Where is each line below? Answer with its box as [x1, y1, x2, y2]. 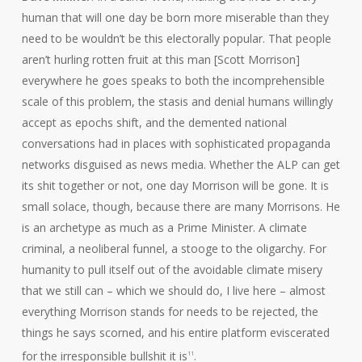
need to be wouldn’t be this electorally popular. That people [21, 31, 331, 47]
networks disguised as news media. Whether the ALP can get [21, 157, 340, 173]
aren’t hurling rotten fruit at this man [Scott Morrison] [21, 52, 300, 68]
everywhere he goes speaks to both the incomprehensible [21, 73, 325, 89]
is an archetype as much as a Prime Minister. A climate [21, 220, 307, 236]
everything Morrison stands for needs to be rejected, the [21, 304, 318, 320]
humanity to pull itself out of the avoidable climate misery [21, 262, 322, 278]
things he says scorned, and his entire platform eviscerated [21, 325, 330, 341]
